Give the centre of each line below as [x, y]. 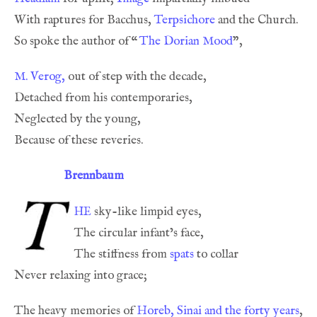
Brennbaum [94, 175]
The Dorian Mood [186, 41]
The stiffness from [122, 254]
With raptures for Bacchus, [84, 20]
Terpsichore [185, 20]
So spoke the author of [73, 41]
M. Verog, [40, 76]
